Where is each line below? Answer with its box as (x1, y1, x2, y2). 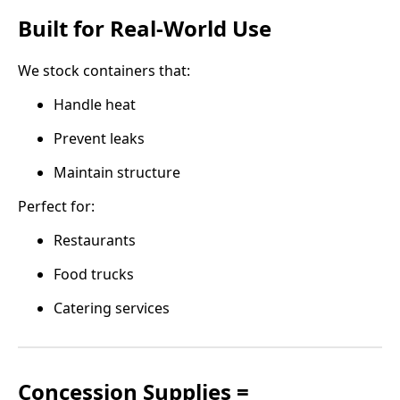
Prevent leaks (54, 128, 145, 148)
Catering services (54, 297, 170, 318)
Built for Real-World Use (18, 12, 271, 43)
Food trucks (54, 263, 134, 284)
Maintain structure (54, 162, 180, 182)
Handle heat (54, 94, 136, 114)
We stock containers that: (18, 60, 190, 80)
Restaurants (54, 229, 136, 250)
